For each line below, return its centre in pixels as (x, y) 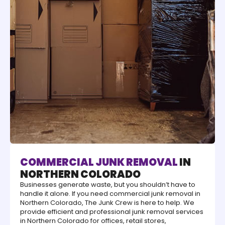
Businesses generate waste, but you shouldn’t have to (108, 185)
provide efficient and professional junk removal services (112, 212)
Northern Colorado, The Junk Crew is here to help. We (107, 203)
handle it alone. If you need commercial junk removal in (110, 194)
